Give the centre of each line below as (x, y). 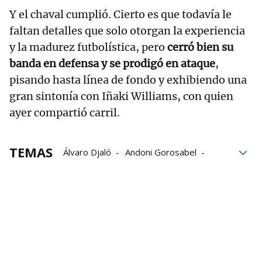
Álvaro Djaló (87, 152)
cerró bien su (200, 47)
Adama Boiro (89, 169)
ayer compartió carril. (65, 113)
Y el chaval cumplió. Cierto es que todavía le (120, 15)
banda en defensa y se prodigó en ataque (112, 64)
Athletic (144, 169)
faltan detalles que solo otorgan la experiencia (127, 31)
